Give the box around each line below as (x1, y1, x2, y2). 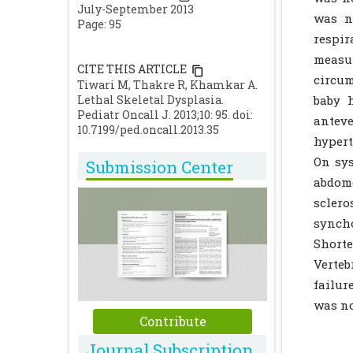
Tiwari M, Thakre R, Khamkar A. (77, 76, 258, 92)
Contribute (139, 313, 206, 330)
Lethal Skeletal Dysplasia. (77, 91, 224, 107)
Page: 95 (77, 17, 121, 32)
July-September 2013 (77, 2, 194, 17)
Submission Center (86, 156, 233, 179)
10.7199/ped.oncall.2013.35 (77, 121, 219, 137)
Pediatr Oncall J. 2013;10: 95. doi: (77, 106, 253, 122)
